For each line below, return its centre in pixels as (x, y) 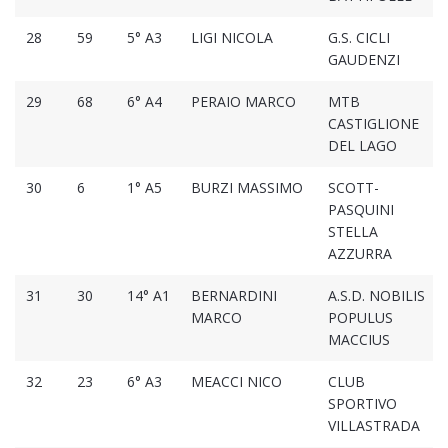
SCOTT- (353, 188)
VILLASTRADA (373, 426)
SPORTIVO (362, 404)
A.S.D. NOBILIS (376, 296)
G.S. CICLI (358, 38)
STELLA (352, 232)
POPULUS (360, 318)
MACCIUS (358, 340)
